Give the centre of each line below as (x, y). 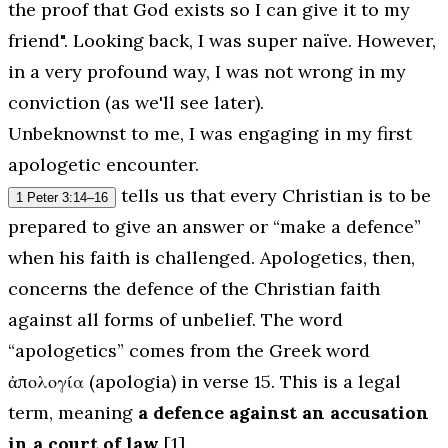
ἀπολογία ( (51, 382)
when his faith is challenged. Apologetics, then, (211, 258)
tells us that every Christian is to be (273, 196)
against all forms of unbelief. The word (175, 320)
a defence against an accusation (283, 413)
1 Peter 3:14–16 (62, 198)
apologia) (135, 382)
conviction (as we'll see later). (136, 103)
